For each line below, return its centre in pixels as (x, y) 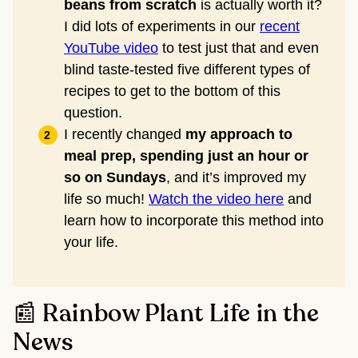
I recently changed (125, 135)
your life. (91, 243)
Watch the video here (216, 199)
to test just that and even (239, 48)
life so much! (106, 199)
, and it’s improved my (236, 178)
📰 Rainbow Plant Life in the (166, 314)
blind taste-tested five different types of (187, 70)
